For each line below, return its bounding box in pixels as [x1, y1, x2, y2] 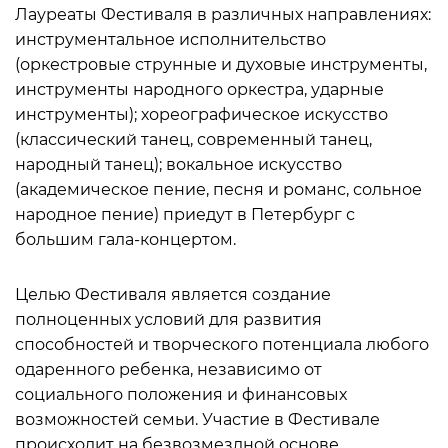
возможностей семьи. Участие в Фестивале [15, 410, 380, 429]
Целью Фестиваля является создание [15, 285, 331, 304]
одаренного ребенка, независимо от [15, 360, 322, 379]
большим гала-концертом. [15, 230, 236, 249]
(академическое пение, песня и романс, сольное [15, 180, 422, 199]
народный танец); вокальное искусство [15, 155, 342, 174]
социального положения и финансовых [15, 385, 347, 404]
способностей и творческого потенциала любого [15, 335, 429, 354]
